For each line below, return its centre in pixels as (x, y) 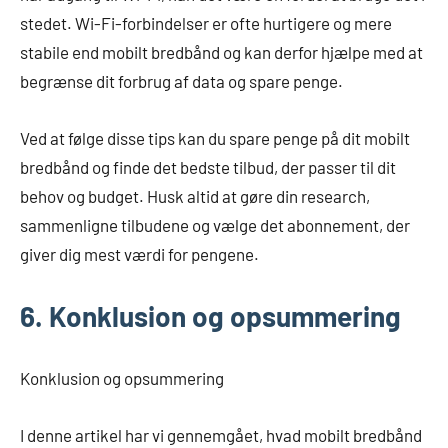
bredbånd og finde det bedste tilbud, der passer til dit (208, 166)
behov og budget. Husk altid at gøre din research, (195, 195)
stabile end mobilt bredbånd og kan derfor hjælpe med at (221, 51)
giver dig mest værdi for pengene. (139, 253)
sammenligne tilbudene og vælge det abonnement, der (215, 224)
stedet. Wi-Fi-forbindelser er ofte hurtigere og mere (206, 22)
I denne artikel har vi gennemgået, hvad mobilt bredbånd (221, 434)
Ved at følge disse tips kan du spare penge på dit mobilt (215, 137)
